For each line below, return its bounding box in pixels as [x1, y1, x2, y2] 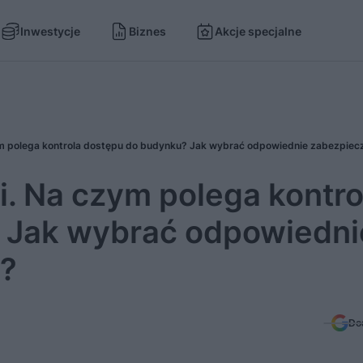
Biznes [129, 23, 166, 38]
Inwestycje [20, 23, 80, 38]
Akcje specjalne [215, 23, 301, 38]
